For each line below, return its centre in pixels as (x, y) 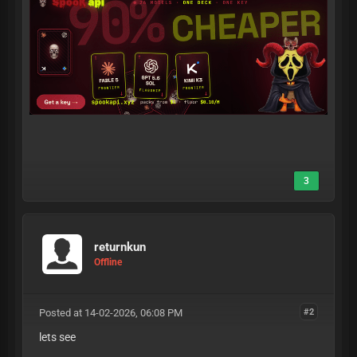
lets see (57, 337)
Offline (108, 263)
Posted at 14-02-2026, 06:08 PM (110, 312)
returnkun (120, 247)
